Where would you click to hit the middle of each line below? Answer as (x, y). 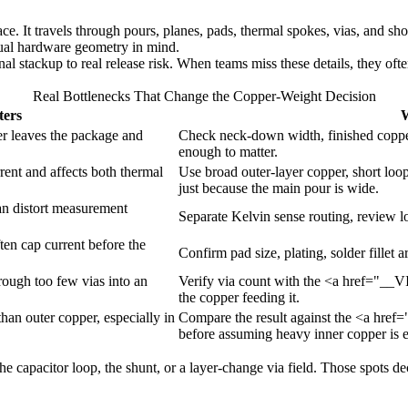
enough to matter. (228, 152)
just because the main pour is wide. (279, 189)
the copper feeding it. (239, 298)
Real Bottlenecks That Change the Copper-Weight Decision (204, 97)
